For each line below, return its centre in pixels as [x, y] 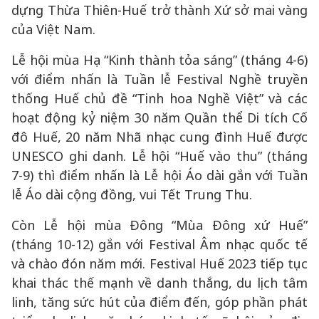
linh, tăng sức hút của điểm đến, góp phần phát [159, 302]
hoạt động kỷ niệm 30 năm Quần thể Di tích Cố [159, 117]
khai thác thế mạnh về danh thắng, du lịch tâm [159, 283]
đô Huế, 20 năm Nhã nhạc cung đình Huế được [159, 137]
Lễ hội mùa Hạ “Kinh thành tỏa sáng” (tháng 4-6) [159, 60]
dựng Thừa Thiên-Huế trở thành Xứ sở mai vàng [159, 10]
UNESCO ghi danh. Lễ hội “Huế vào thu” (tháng [159, 156]
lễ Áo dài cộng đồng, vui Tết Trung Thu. [132, 194]
